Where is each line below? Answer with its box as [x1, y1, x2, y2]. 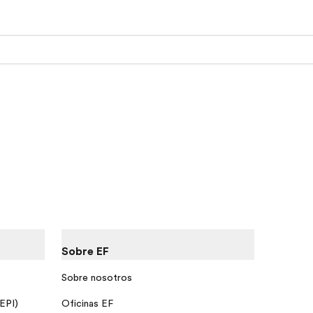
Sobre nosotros [61, 271, 132, 283]
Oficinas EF [61, 297, 113, 309]
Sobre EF [61, 245, 109, 259]
